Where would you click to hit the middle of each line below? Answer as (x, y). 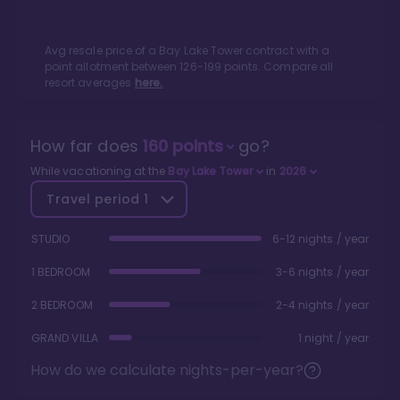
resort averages (88, 83)
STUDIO (51, 239)
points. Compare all (277, 67)
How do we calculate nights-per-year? (167, 371)
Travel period (95, 200)
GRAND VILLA (65, 338)
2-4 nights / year (322, 305)
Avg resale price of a (102, 51)
